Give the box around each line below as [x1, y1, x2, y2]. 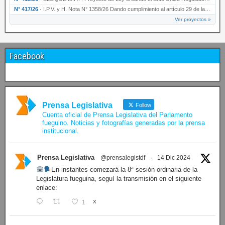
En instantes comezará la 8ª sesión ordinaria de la [51, 165, 197, 173]
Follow [134, 101, 151, 108]
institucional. [42, 127, 79, 135]
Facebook [10, 50, 44, 61]
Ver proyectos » [175, 16, 211, 22]
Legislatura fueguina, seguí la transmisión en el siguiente [36, 174, 201, 182]
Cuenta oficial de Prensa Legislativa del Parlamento [42, 110, 192, 119]
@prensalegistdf [100, 154, 145, 161]
